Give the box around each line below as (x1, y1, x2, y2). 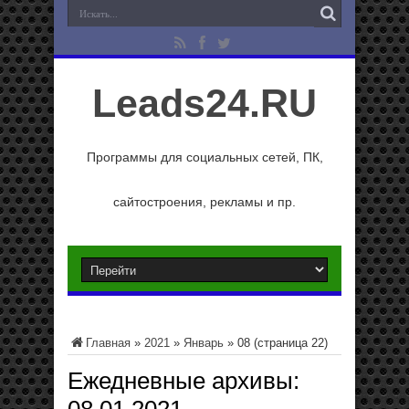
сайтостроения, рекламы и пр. (113, 194, 296, 209)
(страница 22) (250, 336, 328, 350)
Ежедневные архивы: (68, 367, 299, 394)
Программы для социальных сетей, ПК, (86, 150, 323, 164)
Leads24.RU (92, 81, 317, 125)
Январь (184, 336, 224, 350)
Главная (86, 336, 131, 350)
